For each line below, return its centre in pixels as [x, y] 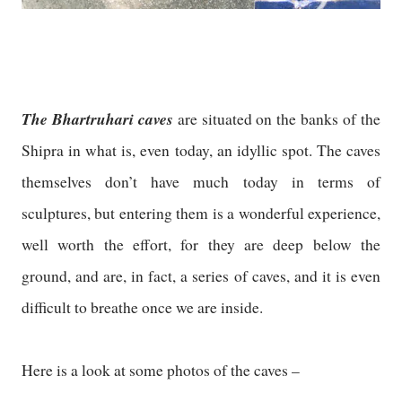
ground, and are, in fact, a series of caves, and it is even [201, 275]
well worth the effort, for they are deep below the [201, 244]
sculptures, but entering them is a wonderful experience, [201, 213]
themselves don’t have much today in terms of [201, 181]
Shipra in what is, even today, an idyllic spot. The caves [201, 150]
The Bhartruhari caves [97, 118]
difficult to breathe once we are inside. [142, 307]
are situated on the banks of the [277, 118]
